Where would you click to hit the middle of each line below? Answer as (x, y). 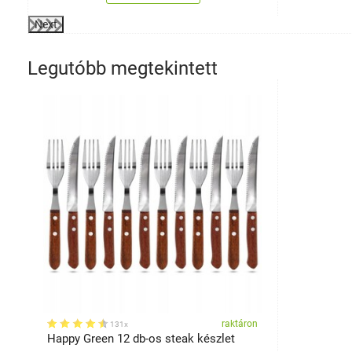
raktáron (240, 324)
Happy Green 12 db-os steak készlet (141, 339)
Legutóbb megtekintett (123, 68)
